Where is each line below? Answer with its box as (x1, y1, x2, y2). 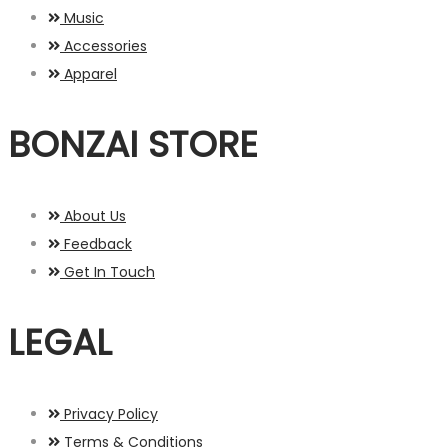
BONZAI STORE (8, 119, 258, 171)
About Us (64, 206, 126, 227)
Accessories (64, 36, 147, 57)
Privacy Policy (64, 403, 158, 424)
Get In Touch (64, 262, 155, 283)
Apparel (64, 64, 117, 85)
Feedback (64, 234, 132, 255)
